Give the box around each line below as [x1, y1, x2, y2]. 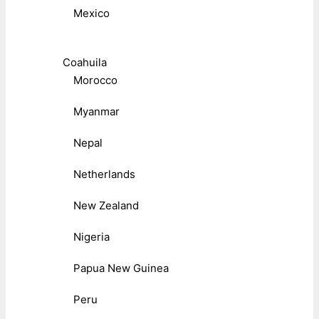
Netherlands [73, 167, 135, 182]
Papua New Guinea [73, 261, 169, 276]
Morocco [73, 73, 117, 88]
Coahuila [63, 56, 107, 70]
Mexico [73, 6, 110, 21]
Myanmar [73, 105, 120, 119]
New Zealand [73, 199, 139, 213]
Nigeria [73, 230, 110, 244]
